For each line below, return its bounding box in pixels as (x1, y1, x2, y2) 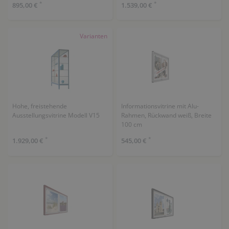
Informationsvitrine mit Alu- (121, 102, 199, 110)
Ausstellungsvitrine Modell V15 (12, 111, 100, 120)
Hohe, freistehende (12, 102, 67, 110)
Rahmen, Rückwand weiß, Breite (121, 111, 212, 120)
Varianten (80, 32, 107, 40)
